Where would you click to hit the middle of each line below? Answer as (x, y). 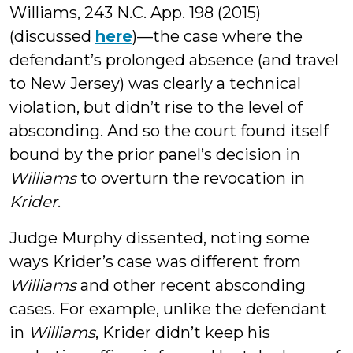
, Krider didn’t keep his (183, 333)
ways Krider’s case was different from (155, 262)
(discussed (52, 36)
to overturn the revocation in (191, 178)
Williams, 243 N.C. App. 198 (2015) (135, 13)
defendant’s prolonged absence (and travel (174, 60)
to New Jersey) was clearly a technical (155, 84)
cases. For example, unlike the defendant (168, 309)
